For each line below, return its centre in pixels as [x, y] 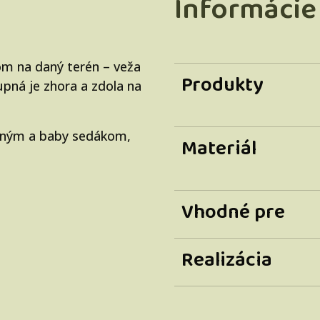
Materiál [219, 149]
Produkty [222, 85]
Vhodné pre [233, 212]
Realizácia [227, 260]
